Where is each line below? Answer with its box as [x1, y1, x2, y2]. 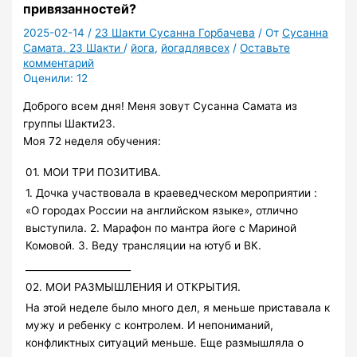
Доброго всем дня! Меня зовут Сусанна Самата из [23, 100, 298, 113]
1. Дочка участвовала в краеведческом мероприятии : [25, 186, 318, 199]
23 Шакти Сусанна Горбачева [95, 26, 256, 40]
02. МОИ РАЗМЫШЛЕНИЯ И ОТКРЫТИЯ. [25, 280, 241, 293]
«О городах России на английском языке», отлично [25, 203, 299, 217]
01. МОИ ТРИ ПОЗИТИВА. [25, 165, 162, 178]
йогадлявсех [161, 41, 230, 55]
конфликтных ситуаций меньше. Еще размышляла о [25, 335, 304, 349]
